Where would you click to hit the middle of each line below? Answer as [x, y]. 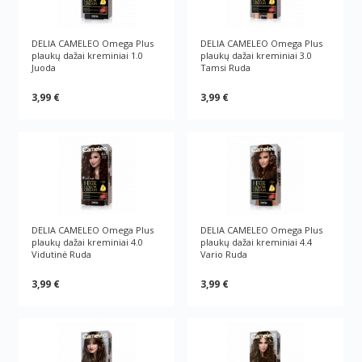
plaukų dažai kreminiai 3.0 [256, 55]
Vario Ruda [224, 254]
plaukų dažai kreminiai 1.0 [88, 55]
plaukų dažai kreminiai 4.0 [88, 242]
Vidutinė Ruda [62, 254]
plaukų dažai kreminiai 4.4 [256, 242]
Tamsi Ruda [225, 67]
